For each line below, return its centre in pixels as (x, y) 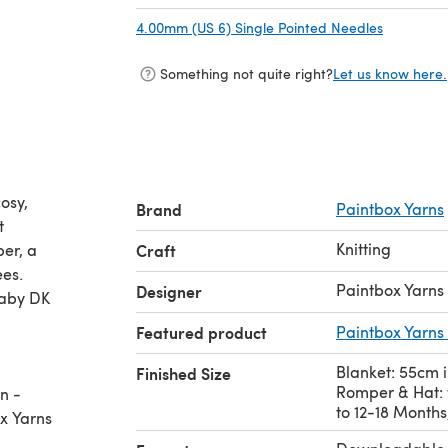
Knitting (363, 248)
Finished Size (183, 373)
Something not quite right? (246, 74)
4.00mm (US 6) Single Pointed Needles (259, 27)
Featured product (201, 332)
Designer (169, 291)
